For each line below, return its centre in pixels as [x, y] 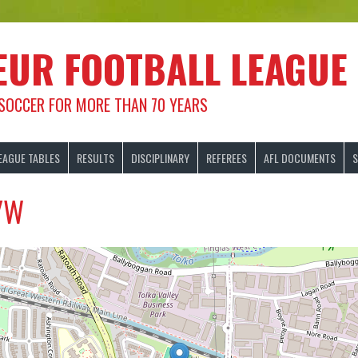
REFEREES [227, 157]
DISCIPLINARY [160, 157]
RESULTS [95, 157]
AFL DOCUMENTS [300, 157]
